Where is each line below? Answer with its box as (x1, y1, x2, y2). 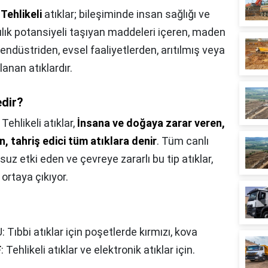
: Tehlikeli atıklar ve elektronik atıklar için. (1, 243, 195, 256)
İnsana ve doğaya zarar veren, (77, 117, 225, 129)
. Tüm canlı (157, 135, 209, 147)
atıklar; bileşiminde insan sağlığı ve (42, 8, 210, 20)
